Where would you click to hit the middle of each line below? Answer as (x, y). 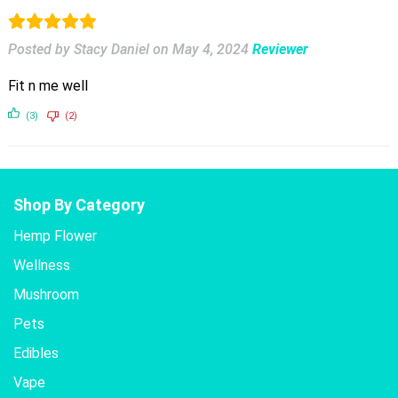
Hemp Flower (55, 236)
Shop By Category (79, 205)
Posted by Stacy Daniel (78, 50)
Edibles (36, 354)
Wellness (42, 266)
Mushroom (46, 295)
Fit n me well (48, 86)
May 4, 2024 (210, 50)
